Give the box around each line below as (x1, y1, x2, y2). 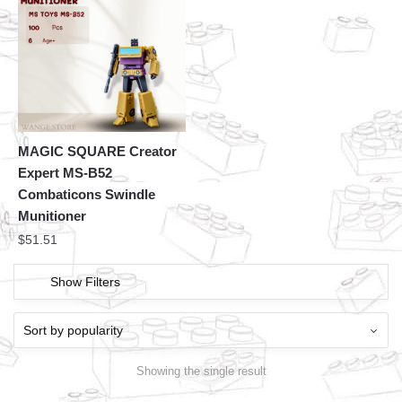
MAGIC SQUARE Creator (18, 144, 177, 160)
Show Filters (50, 275, 120, 290)
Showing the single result (135, 363, 267, 378)
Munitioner (18, 208, 86, 224)
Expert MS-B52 (18, 165, 112, 181)
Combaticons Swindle (18, 187, 155, 203)
